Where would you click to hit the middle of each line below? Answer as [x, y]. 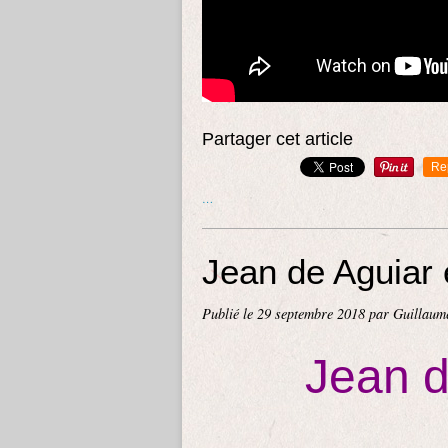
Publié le [229, 313]
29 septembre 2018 [313, 313]
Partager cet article [277, 138]
